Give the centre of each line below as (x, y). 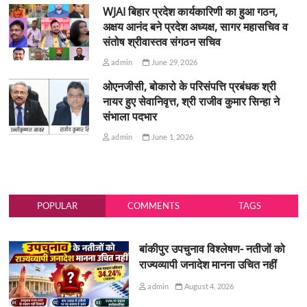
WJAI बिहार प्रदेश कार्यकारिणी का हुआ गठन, (190, 11)
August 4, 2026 (208, 286)
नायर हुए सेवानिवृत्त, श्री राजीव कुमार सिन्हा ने (191, 101)
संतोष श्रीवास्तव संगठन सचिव (161, 41)
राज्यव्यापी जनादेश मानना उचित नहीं (208, 264)
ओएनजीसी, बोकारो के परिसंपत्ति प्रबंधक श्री (189, 86)
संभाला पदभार (130, 116)
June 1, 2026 (171, 136)
